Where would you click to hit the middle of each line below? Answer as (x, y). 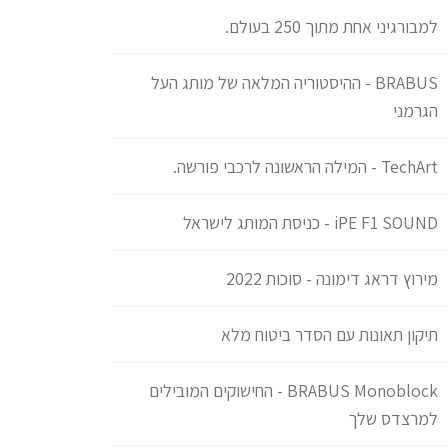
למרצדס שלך (393, 419)
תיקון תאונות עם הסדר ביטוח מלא (329, 335)
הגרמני (415, 111)
